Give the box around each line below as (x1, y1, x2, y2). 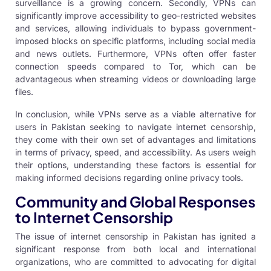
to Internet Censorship (15, 208, 173, 227)
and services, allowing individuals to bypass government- (15, 23, 256, 34)
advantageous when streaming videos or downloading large (15, 74, 256, 85)
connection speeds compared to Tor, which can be (15, 61, 256, 72)
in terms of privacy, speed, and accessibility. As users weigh (15, 147, 256, 158)
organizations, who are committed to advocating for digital (15, 256, 256, 267)
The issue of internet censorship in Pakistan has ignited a (15, 231, 256, 242)
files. (15, 87, 33, 97)
